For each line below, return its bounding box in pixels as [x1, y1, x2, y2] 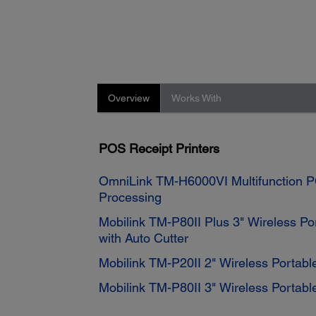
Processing [99, 190, 162, 205]
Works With [171, 92, 221, 104]
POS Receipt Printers [99, 141, 220, 157]
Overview [107, 92, 150, 104]
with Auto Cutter [99, 231, 189, 246]
